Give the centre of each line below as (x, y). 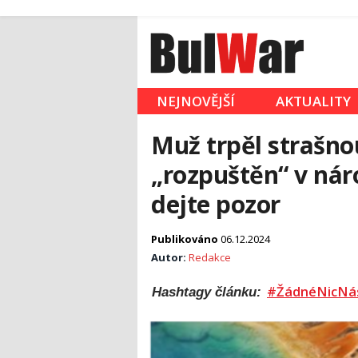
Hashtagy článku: (209, 292)
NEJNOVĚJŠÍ (196, 101)
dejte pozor (216, 205)
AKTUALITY (313, 101)
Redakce (210, 258)
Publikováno (186, 239)
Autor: (170, 258)
